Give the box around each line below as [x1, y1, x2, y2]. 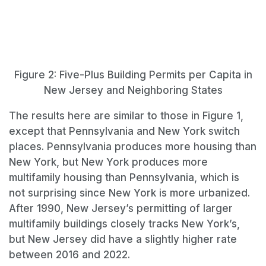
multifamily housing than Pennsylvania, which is [9, 172, 239, 184]
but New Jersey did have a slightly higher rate [9, 233, 237, 246]
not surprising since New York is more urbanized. [9, 187, 250, 199]
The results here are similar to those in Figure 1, [9, 110, 243, 122]
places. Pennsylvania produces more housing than [9, 141, 256, 153]
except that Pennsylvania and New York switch [9, 125, 240, 138]
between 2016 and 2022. [9, 249, 130, 261]
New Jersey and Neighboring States [43, 84, 223, 97]
